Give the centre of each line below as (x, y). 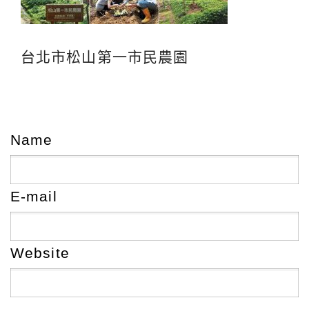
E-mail (34, 196)
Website (40, 253)
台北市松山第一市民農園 (105, 57)
